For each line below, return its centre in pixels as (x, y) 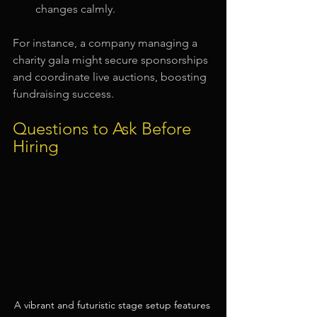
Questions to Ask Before (104, 129)
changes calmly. (75, 9)
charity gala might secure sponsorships (112, 60)
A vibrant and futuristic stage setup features (113, 305)
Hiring (36, 146)
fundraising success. (63, 94)
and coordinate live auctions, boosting (111, 77)
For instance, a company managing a (106, 43)
